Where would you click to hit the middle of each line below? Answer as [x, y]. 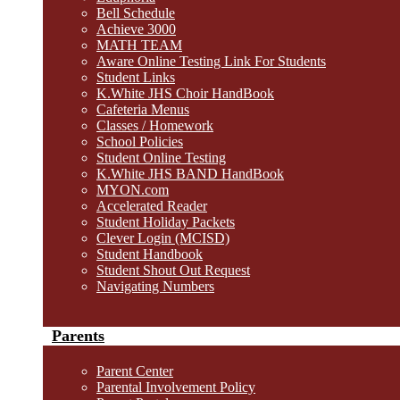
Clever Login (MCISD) [163, 238]
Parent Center [135, 371]
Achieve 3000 [136, 29]
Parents [78, 336]
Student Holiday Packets [166, 222]
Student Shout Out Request [173, 270]
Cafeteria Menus [143, 109]
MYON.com [133, 190]
